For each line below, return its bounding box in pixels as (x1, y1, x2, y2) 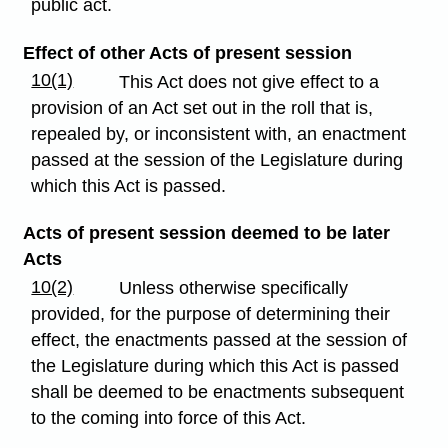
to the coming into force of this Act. (31, 407, 307, 428)
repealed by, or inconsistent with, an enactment (31, 123, 407, 144)
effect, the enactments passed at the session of (31, 329, 408, 350)
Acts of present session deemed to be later (22, 222, 390, 243)
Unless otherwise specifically (119, 277, 349, 298)
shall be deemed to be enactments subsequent (31, 381, 405, 402)
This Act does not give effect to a (119, 71, 380, 92)
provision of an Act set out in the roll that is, (31, 97, 374, 118)
